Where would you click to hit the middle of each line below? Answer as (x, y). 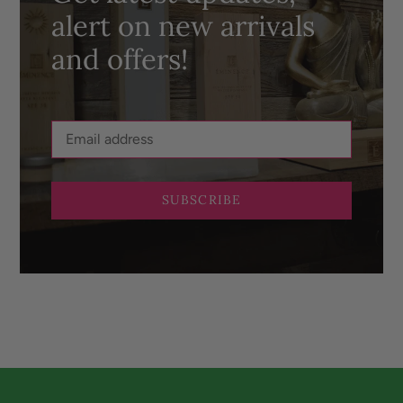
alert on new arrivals (183, 25)
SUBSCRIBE (201, 200)
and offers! (120, 58)
